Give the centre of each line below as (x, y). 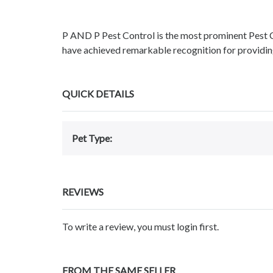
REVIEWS (83, 192)
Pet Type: (92, 138)
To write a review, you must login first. (140, 227)
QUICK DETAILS (98, 94)
